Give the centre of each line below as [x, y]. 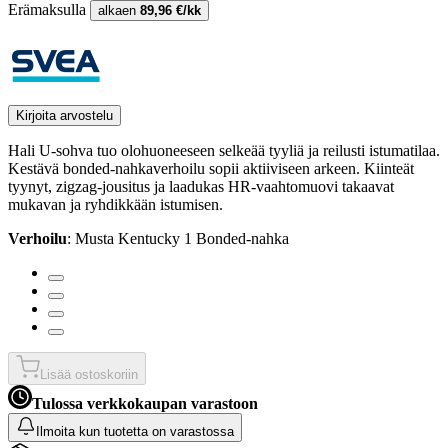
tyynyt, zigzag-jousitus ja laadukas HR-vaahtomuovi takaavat [201, 186]
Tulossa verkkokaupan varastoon [145, 403]
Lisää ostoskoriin [89, 374]
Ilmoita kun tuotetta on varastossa [135, 431]
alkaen [119, 10]
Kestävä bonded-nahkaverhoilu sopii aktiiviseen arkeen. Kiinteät [211, 168]
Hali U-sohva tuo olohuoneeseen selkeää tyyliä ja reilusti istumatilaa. [224, 150]
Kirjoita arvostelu [64, 115]
